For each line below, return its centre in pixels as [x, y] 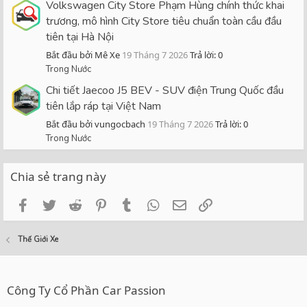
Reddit [102, 204]
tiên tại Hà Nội [80, 37]
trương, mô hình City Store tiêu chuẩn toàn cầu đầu [164, 21]
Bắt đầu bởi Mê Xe [83, 54]
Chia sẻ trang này [58, 176]
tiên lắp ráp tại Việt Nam [103, 106]
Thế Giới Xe [38, 240]
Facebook [58, 204]
